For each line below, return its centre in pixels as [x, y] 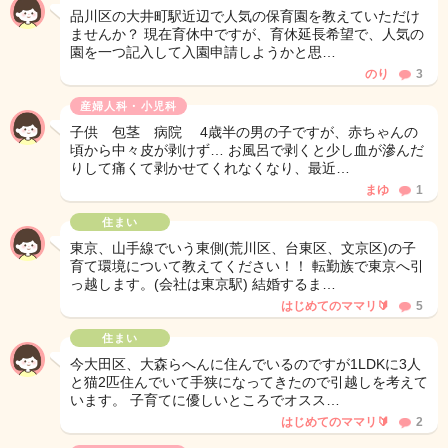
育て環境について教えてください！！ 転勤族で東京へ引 [247, 266]
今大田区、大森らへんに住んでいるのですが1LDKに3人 [245, 364]
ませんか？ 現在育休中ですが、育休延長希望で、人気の [247, 34]
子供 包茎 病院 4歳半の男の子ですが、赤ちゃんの [244, 132]
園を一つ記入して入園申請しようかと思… [203, 52]
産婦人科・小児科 [128, 106]
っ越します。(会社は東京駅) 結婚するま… [203, 284]
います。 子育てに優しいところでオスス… [205, 400]
